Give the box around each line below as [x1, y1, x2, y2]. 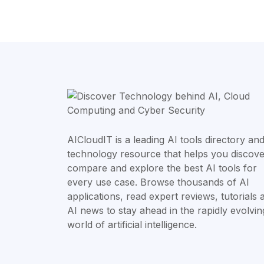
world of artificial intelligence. [67, 219, 197, 231]
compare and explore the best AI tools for [67, 162, 257, 174]
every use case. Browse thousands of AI [67, 176, 249, 189]
